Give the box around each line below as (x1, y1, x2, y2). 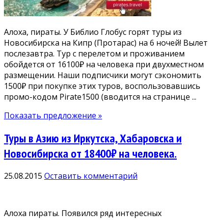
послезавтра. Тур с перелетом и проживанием (4, 48, 185, 59)
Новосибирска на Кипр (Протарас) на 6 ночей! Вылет (4, 37, 208, 48)
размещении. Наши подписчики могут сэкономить (4, 69, 201, 81)
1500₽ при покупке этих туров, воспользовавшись (4, 80, 200, 91)
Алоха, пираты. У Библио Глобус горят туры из (4, 26, 182, 37)
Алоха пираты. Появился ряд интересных (4, 208, 162, 219)
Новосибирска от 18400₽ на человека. (4, 145, 177, 161)
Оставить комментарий (44, 170, 137, 182)
